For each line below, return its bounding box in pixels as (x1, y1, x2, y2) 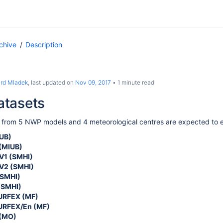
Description (25, 40, 62, 49)
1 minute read (116, 79, 154, 86)
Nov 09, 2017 (75, 79, 111, 86)
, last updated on (28, 79, 75, 86)
